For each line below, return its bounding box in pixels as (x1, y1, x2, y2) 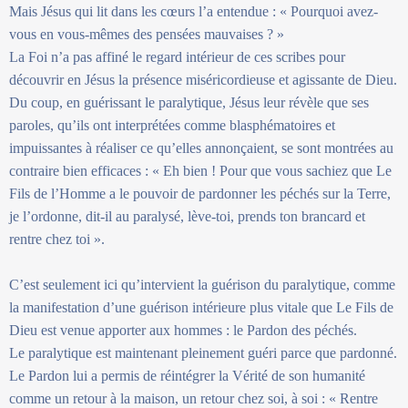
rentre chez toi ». (9, 230, 105, 247)
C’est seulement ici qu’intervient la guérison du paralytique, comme (9, 276, 395, 292)
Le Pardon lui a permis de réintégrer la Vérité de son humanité (9, 367, 365, 383)
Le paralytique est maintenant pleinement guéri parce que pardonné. (9, 344, 397, 361)
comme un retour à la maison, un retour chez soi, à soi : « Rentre (9, 390, 378, 406)
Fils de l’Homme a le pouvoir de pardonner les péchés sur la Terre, (9, 185, 391, 201)
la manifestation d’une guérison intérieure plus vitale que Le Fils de (9, 299, 393, 315)
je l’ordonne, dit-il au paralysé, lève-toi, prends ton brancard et (9, 208, 365, 224)
